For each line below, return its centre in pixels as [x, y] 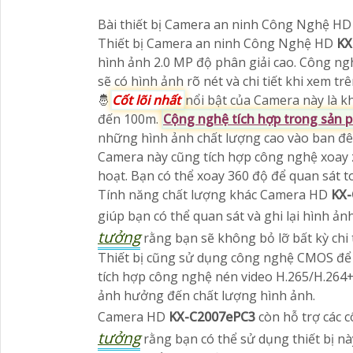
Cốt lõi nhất [148, 100]
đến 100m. [130, 119]
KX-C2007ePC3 [214, 317]
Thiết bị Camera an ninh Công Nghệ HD [217, 43]
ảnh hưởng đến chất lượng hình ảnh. [206, 295]
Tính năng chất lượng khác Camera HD [214, 195]
